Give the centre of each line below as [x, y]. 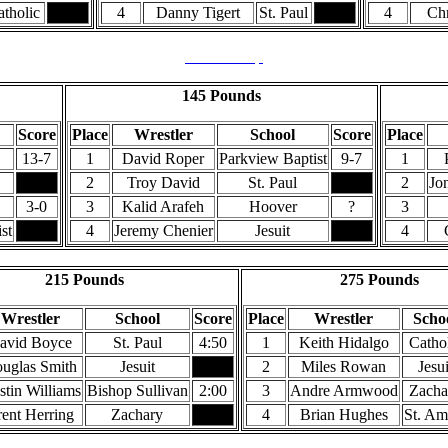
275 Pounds [379, 279]
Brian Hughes [343, 414]
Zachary [137, 414]
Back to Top [224, 56]
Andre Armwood [343, 390]
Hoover [272, 206]
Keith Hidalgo [343, 342]
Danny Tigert [198, 12]
